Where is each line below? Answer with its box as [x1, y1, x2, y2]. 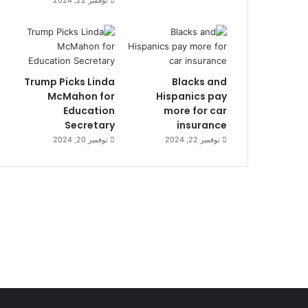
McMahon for [47, 89, 115, 103]
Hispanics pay [156, 89, 227, 103]
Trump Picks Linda [23, 74, 115, 89]
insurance [177, 118, 227, 132]
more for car [164, 103, 227, 118]
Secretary [64, 118, 115, 132]
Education [63, 103, 115, 118]
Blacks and [172, 74, 227, 89]
